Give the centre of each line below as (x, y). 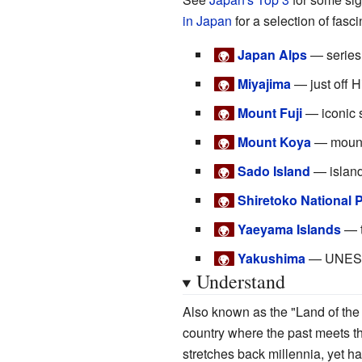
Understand (240, 281)
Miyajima (264, 83)
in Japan (207, 20)
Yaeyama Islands (289, 229)
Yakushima (271, 258)
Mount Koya (274, 141)
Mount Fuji (270, 112)
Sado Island (274, 170)
